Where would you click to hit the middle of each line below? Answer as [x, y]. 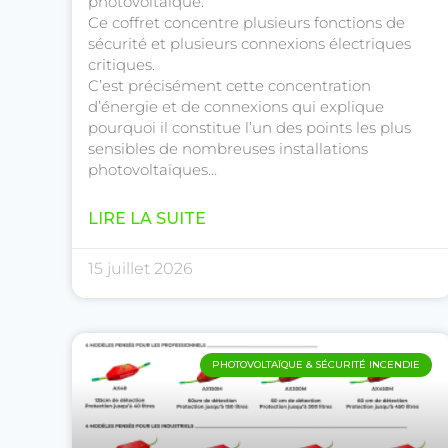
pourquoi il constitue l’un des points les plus [249, 128]
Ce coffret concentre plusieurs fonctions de [246, 23]
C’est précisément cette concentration [229, 86]
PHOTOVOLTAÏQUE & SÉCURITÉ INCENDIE [316, 365]
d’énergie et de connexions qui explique [236, 107]
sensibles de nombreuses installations [228, 149]
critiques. [121, 65]
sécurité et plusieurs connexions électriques [249, 44]
